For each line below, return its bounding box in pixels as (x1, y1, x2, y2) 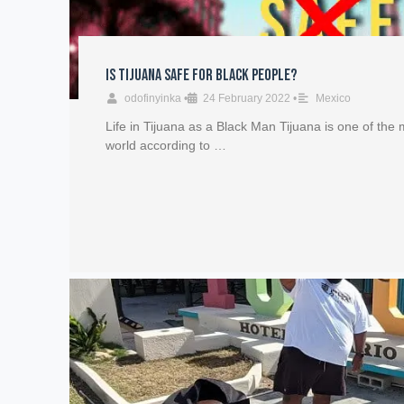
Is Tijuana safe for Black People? (106, 66, 298, 85)
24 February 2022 (203, 92, 291, 105)
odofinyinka (124, 92, 182, 105)
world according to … (106, 138, 227, 152)
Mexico (316, 92, 352, 105)
